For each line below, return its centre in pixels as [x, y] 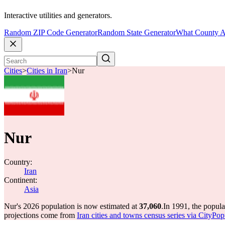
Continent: [21, 180]
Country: [18, 162]
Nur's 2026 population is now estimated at [72, 206]
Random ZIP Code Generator [51, 33]
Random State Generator [137, 33]
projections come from [40, 215]
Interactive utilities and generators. [58, 16]
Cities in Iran [47, 71]
